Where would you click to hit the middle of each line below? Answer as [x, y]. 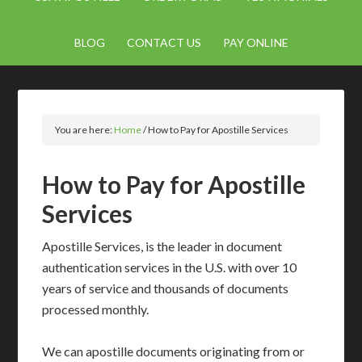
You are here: [85, 130]
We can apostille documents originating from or [174, 351]
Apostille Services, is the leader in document [162, 246]
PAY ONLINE [255, 42]
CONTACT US [164, 42]
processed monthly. [96, 309]
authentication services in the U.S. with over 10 [170, 267]
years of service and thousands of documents [166, 288]
